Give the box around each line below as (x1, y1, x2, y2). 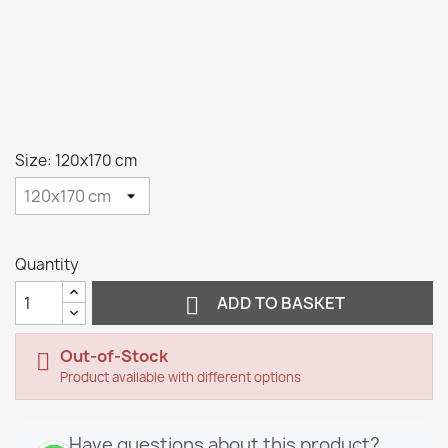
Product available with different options (60, 368, 301, 386)
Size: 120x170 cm (15, 150, 137, 171)
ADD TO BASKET (217, 291, 346, 314)
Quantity (15, 254, 79, 275)
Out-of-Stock (60, 345, 168, 367)
